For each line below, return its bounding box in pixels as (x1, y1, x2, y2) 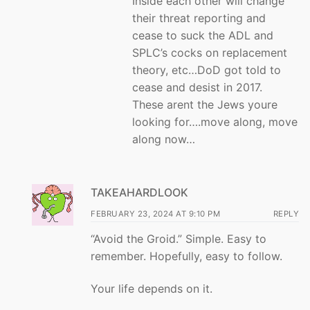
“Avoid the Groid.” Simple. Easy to (91, 231, 266, 246)
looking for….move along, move (132, 115, 298, 129)
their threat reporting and (132, 11, 266, 26)
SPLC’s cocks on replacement (132, 46, 287, 60)
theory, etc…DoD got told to (132, 63, 281, 77)
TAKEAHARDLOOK (91, 185, 188, 199)
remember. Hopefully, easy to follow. (91, 248, 282, 263)
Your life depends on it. (91, 282, 212, 296)
